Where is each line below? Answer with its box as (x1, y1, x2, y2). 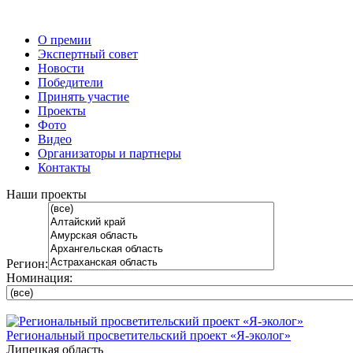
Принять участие (38, 90, 129, 103)
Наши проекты (6, 188, 87, 201)
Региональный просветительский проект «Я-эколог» (6, 329, 291, 342)
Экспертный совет (38, 47, 138, 61)
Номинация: (6, 271, 72, 284)
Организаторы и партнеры (38, 147, 181, 160)
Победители (38, 76, 103, 89)
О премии (38, 33, 91, 46)
